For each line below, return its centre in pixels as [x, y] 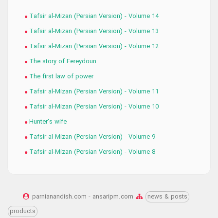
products [23, 211]
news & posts [168, 197]
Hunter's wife [47, 122]
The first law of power [60, 76]
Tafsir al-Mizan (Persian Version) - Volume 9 [91, 137]
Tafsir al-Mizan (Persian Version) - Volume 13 [93, 31]
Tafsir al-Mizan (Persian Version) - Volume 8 [91, 152]
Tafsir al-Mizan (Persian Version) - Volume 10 [93, 107]
